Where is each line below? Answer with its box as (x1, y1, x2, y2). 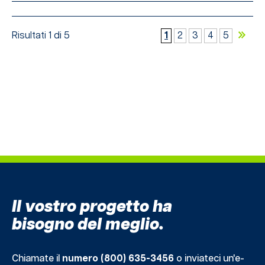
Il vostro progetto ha (12, 198, 172, 215)
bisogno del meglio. (12, 216, 164, 233)
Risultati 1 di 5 (12, 30, 70, 41)
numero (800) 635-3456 (62, 253, 174, 264)
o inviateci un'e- (174, 253, 244, 264)
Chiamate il (12, 253, 62, 264)
